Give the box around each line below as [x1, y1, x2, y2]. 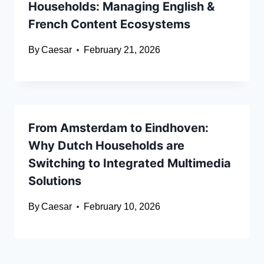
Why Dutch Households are [28, 138, 184, 153]
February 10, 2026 [84, 202, 161, 212]
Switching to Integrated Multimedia [28, 156, 231, 171]
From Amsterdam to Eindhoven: [28, 121, 209, 136]
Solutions [28, 174, 81, 189]
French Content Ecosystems [28, 17, 190, 32]
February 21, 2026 [84, 45, 161, 55]
